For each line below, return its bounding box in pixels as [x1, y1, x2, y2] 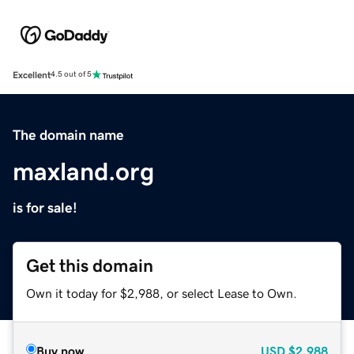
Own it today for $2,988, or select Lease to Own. [26, 286, 297, 299]
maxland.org [13, 158, 154, 184]
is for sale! [13, 200, 77, 215]
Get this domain [26, 256, 153, 275]
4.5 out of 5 [51, 70, 92, 79]
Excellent [13, 70, 51, 80]
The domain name [13, 127, 124, 142]
